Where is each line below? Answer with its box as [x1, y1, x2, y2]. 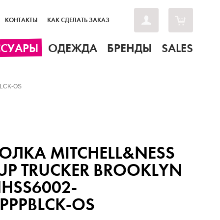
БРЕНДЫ [107, 41, 152, 55]
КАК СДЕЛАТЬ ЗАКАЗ [47, 16, 110, 24]
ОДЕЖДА [48, 41, 97, 55]
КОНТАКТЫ [5, 16, 37, 24]
